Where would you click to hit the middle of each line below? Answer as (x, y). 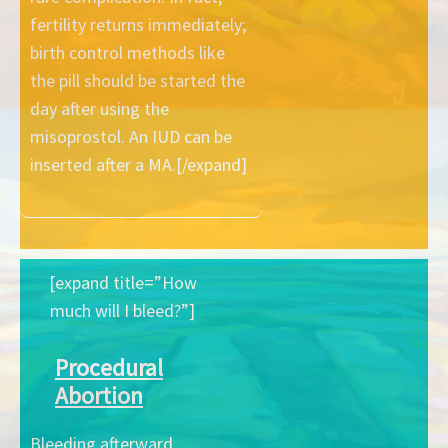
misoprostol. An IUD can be (131, 136)
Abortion (99, 395)
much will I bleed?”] (123, 310)
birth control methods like (127, 52)
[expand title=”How (122, 282)
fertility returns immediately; (138, 24)
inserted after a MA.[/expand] (138, 164)
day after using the (99, 108)
